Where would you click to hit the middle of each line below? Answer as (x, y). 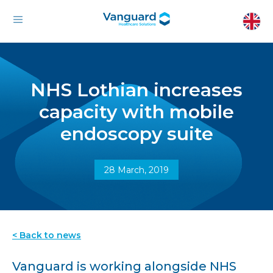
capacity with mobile (136, 112)
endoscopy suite (136, 134)
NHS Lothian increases (136, 90)
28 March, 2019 (136, 170)
